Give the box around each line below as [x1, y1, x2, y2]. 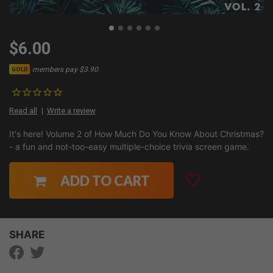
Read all [9, 106, 37, 116]
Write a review [47, 106, 96, 116]
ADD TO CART [60, 172, 150, 189]
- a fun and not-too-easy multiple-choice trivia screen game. [9, 141, 249, 152]
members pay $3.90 [32, 65, 99, 74]
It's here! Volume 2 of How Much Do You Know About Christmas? [9, 129, 264, 140]
